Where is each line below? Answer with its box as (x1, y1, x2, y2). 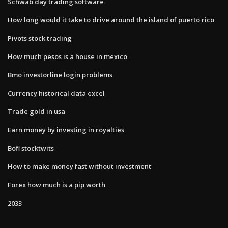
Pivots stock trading (8, 33, 72, 43)
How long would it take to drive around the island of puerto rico (8, 15, 214, 24)
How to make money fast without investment (8, 161, 151, 171)
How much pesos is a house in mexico (8, 51, 127, 61)
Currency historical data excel (8, 88, 105, 98)
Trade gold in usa (8, 106, 65, 116)
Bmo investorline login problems (8, 70, 112, 79)
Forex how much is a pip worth (8, 180, 105, 189)
